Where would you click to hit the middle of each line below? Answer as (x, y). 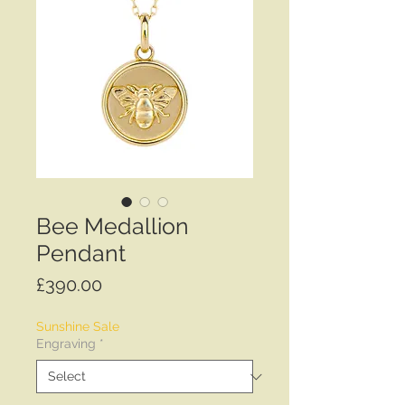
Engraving (66, 344)
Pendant (81, 253)
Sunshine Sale (78, 326)
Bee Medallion (113, 226)
